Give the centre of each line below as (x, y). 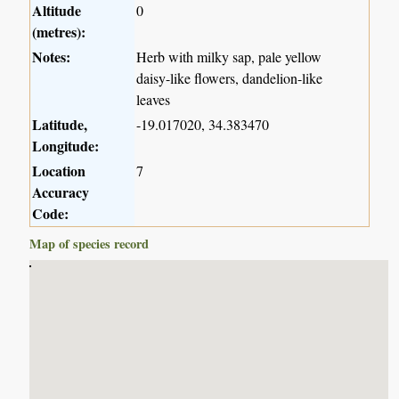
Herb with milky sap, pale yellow (229, 57)
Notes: (52, 57)
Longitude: (66, 146)
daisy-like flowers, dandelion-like (230, 78)
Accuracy (61, 192)
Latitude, (60, 125)
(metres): (59, 32)
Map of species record (90, 244)
